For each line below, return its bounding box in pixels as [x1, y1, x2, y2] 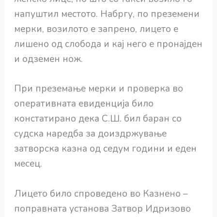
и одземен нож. [14, 52, 83, 65]
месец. [14, 157, 43, 170]
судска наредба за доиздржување [14, 127, 167, 140]
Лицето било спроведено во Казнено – [14, 187, 188, 200]
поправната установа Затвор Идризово [14, 202, 191, 215]
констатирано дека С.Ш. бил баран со [14, 112, 182, 125]
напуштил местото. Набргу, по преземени [14, 7, 200, 20]
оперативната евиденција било [14, 97, 154, 110]
